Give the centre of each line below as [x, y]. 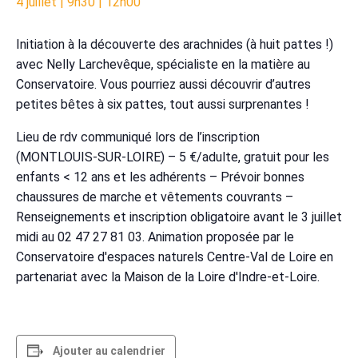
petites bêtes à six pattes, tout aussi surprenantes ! [163, 104]
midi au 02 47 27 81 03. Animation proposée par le [155, 237]
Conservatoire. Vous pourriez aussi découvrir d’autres [163, 84]
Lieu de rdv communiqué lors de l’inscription [138, 137]
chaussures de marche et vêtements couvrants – [155, 197]
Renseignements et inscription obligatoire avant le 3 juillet [179, 217]
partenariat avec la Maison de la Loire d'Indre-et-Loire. [168, 276]
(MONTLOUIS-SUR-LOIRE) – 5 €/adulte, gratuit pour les [173, 157]
